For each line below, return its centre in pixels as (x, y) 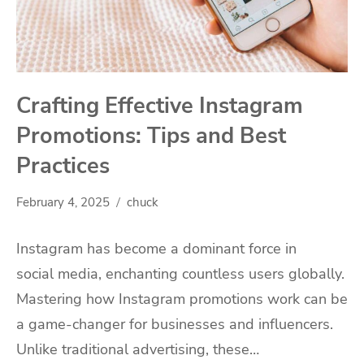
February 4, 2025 (63, 203)
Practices (63, 166)
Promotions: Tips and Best (151, 136)
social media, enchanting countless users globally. (180, 274)
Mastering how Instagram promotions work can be (182, 299)
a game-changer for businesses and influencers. (175, 325)
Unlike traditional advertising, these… (138, 350)
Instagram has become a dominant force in (156, 249)
